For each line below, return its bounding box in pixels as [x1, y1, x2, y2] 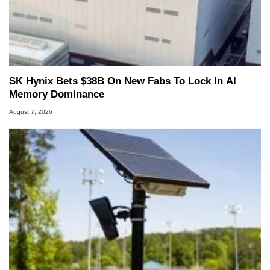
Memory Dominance [9, 88, 104, 100]
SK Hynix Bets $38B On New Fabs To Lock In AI [9, 75, 236, 87]
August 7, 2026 [9, 108, 52, 115]
